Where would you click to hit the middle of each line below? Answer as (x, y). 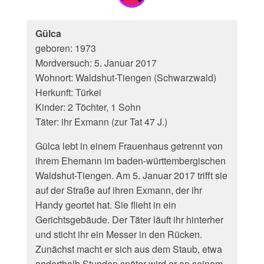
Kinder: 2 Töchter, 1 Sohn (88, 107)
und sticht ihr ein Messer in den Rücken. (119, 234)
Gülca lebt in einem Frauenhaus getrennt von (129, 146)
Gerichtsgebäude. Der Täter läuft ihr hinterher (129, 220)
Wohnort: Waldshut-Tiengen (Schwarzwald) (126, 77)
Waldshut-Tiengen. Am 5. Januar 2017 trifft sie (131, 175)
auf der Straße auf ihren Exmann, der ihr (119, 190)
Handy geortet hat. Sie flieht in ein (106, 205)
